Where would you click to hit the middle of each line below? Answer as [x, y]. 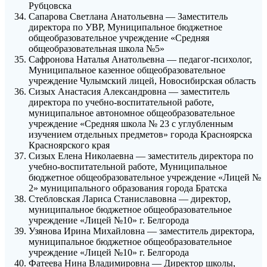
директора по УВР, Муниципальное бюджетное [125, 27]
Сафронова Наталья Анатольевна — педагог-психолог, [140, 60]
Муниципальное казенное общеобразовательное [127, 70]
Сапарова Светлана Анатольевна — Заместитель [128, 17]
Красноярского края [69, 145]
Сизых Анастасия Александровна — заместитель [129, 92]
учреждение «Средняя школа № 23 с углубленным [131, 124]
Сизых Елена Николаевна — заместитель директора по [141, 156]
